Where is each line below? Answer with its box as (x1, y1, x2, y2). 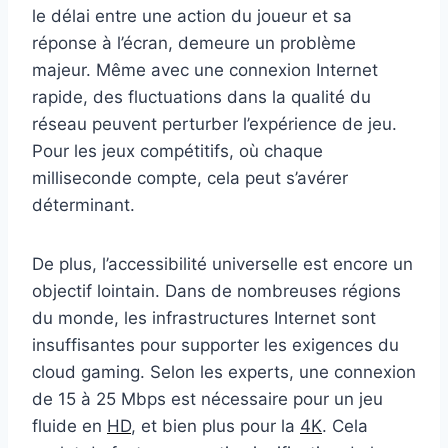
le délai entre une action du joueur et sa (32, 5, 352, 26)
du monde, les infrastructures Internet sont (32, 307, 376, 328)
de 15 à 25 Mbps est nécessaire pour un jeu (32, 388, 383, 409)
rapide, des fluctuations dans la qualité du (32, 86, 371, 107)
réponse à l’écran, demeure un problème (32, 32, 356, 53)
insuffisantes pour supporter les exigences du (32, 334, 399, 355)
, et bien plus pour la (131, 415, 300, 436)
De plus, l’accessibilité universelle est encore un (32, 253, 413, 274)
